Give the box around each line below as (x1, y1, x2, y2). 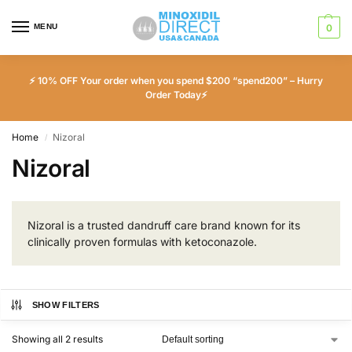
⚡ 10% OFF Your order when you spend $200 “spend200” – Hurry (29, 75, 323, 86)
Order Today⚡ (145, 89, 207, 101)
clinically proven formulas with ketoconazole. (27, 235, 257, 248)
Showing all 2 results (12, 333, 103, 345)
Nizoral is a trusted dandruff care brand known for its (27, 218, 300, 232)
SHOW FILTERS (31, 300, 100, 310)
